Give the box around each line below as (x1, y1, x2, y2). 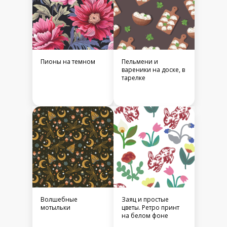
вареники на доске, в (122, 65, 185, 74)
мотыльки (41, 203, 70, 212)
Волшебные (41, 195, 78, 204)
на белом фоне (122, 211, 168, 220)
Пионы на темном (41, 57, 95, 66)
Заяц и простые (122, 195, 169, 204)
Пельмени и (122, 57, 158, 66)
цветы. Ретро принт (122, 203, 179, 212)
